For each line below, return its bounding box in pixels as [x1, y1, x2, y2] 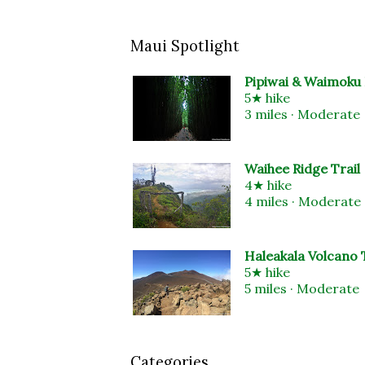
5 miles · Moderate [244, 280, 359, 297]
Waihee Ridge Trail [244, 161, 360, 178]
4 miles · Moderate [244, 193, 361, 210]
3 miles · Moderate [244, 106, 360, 123]
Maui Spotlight [130, 35, 240, 55]
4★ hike [244, 177, 292, 194]
